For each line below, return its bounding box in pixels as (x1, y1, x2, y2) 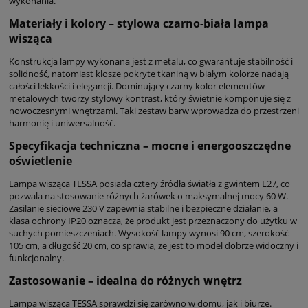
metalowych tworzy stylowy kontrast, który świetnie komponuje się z (9, 91, 291, 104)
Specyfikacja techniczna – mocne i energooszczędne (9, 137, 291, 153)
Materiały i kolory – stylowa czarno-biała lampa (9, 15, 269, 31)
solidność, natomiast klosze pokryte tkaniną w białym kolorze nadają (9, 67, 289, 80)
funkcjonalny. (9, 251, 64, 264)
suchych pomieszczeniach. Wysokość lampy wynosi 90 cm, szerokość (9, 226, 289, 239)
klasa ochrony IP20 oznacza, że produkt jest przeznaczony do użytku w (9, 214, 297, 227)
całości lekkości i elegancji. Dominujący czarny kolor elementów (9, 79, 265, 92)
